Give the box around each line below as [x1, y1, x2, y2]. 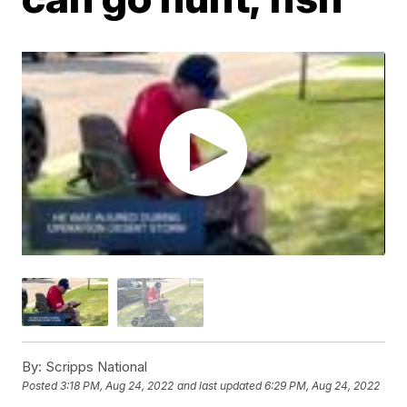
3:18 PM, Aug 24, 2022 [60, 379, 174, 393]
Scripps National [42, 357, 148, 375]
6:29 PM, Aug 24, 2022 [264, 379, 381, 393]
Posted [22, 379, 61, 393]
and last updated [177, 379, 263, 393]
